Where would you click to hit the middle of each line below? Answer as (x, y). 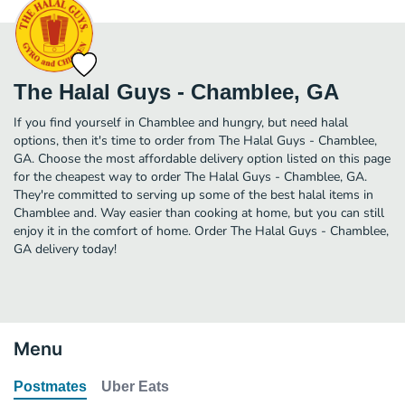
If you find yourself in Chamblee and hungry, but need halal (181, 122)
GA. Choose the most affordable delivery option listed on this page (202, 158)
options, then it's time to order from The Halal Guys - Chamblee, (195, 140)
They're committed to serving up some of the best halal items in (193, 194)
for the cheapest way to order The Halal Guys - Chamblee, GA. (190, 176)
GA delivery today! (65, 249)
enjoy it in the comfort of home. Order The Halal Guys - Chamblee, (201, 231)
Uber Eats (135, 386)
